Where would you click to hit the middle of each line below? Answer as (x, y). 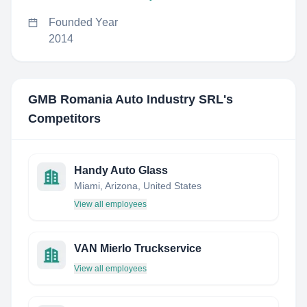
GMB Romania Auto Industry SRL (126, 99)
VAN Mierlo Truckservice (138, 248)
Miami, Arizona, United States (138, 186)
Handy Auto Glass (121, 170)
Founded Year (83, 22)
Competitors (64, 119)
